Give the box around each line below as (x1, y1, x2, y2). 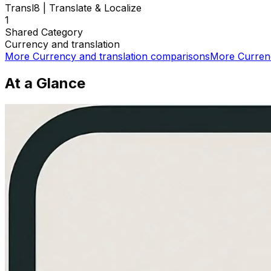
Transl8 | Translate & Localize (5, 1, 142, 14)
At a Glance (5, 74, 85, 92)
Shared (5, 25, 41, 38)
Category (41, 25, 83, 38)
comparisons (148, 50, 210, 62)
